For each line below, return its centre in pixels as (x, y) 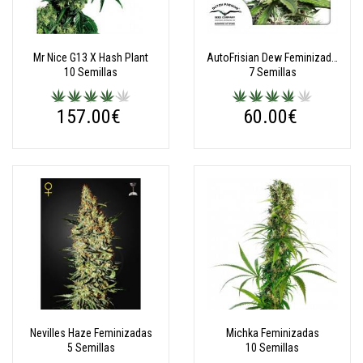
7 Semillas (272, 72)
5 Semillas (91, 348)
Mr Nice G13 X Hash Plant (91, 58)
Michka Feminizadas (272, 333)
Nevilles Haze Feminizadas (91, 333)
